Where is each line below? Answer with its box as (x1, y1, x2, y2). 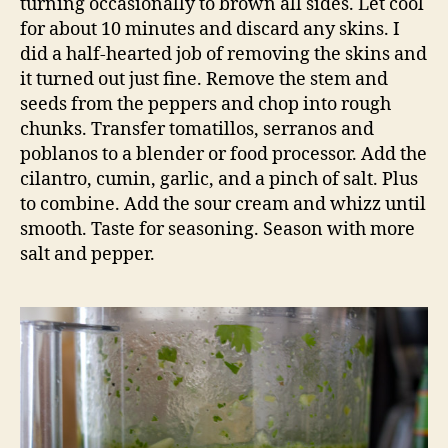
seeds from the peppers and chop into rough (20, 93, 391, 117)
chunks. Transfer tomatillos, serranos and (20, 118, 374, 142)
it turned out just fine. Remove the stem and (20, 68, 388, 92)
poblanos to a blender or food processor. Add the (20, 143, 427, 167)
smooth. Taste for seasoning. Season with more (20, 218, 415, 242)
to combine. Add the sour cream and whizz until (20, 193, 426, 217)
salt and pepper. (20, 243, 155, 267)
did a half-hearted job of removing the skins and (20, 43, 427, 67)
